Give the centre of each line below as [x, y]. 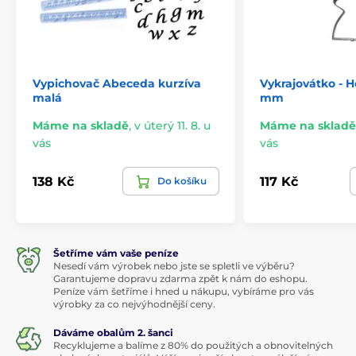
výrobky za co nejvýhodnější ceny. [134, 304]
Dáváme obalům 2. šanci [113, 333]
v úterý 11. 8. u [172, 126]
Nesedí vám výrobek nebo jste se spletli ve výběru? [174, 266]
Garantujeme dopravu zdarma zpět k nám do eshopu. [180, 279]
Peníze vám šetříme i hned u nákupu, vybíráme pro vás [184, 292]
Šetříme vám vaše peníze [116, 253]
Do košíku [182, 181]
